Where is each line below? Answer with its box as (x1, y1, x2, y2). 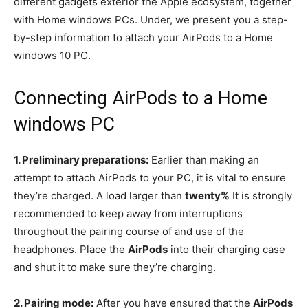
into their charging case (168, 243, 285, 256)
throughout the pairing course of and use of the (14, 225, 244, 239)
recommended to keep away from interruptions (14, 207, 243, 221)
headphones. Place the (14, 243, 128, 256)
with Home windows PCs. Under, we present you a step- (14, 13, 288, 27)
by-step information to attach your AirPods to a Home (14, 31, 273, 45)
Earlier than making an (148, 153, 259, 167)
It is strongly (230, 189, 292, 203)
